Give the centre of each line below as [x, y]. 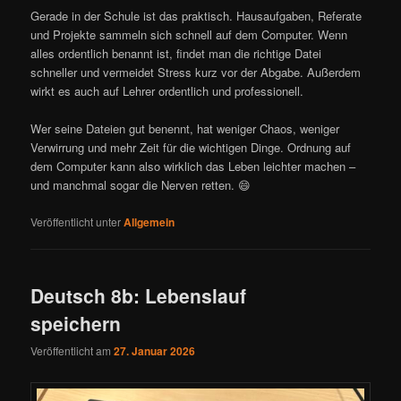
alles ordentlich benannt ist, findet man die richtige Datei [176, 54]
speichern [76, 323]
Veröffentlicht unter [76, 221]
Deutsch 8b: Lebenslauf [139, 295]
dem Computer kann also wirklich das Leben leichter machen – [193, 166]
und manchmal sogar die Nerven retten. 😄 [141, 185]
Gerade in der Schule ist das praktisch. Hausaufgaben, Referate [196, 16]
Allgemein [149, 222]
